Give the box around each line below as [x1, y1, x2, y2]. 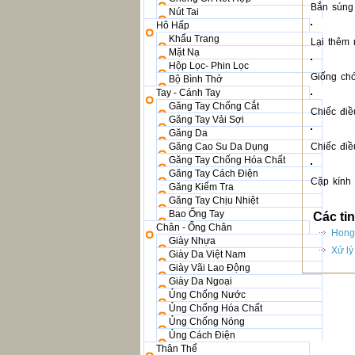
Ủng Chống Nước [169, 289, 246, 300]
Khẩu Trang [169, 33, 219, 44]
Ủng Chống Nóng [169, 316, 245, 327]
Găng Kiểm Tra [169, 181, 234, 193]
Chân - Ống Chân [156, 222, 232, 233]
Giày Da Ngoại [169, 276, 232, 287]
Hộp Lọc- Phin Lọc [169, 60, 249, 71]
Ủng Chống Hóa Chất [169, 303, 262, 314]
